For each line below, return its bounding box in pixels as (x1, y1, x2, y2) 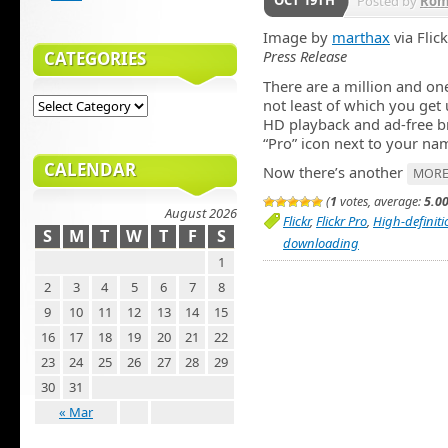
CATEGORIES (44, 46, 146, 70)
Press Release (263, 46, 347, 67)
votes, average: (337, 193, 424, 211)
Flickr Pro (316, 212, 367, 231)
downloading (283, 234, 359, 253)
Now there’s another (263, 161, 407, 182)
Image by (263, 27, 332, 48)
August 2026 (165, 203, 237, 222)
